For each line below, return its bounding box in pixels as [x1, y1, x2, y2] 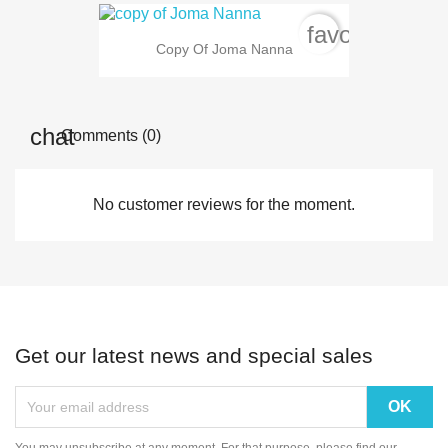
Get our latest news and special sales [15, 344, 373, 368]
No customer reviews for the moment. [93, 196, 355, 214]
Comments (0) [57, 127, 161, 145]
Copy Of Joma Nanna [155, 41, 293, 58]
